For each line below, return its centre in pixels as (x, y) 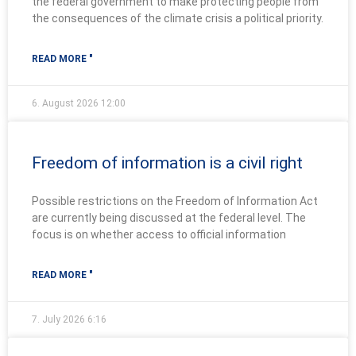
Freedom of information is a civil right (167, 163)
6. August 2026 (66, 103)
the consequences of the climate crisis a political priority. (178, 18)
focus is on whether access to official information (159, 234)
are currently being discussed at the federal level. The (169, 217)
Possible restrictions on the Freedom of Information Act (175, 201)
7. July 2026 (60, 319)
